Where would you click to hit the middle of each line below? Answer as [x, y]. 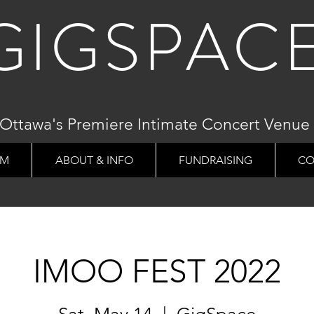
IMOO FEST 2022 [157, 271]
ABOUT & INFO [94, 160]
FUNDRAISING [216, 160]
